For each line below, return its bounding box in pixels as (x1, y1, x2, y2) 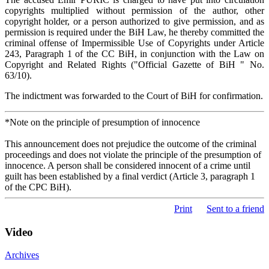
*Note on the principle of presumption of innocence (5, 116, 200, 127)
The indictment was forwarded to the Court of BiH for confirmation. (5, 90, 263, 101)
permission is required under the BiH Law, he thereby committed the (5, 26, 264, 37)
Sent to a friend (207, 203, 264, 214)
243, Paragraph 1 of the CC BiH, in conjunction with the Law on (5, 48, 264, 59)
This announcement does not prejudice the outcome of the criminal (5, 138, 256, 149)
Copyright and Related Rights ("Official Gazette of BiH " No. (5, 59, 264, 70)
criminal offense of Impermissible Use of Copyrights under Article (5, 37, 264, 48)
